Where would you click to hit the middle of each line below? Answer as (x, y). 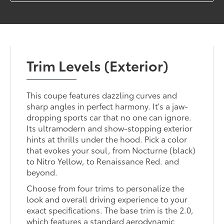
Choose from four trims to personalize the (106, 187)
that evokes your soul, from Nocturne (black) (111, 149)
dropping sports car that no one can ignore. (109, 116)
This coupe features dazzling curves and (102, 94)
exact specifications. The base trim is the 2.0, (110, 209)
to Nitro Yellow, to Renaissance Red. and (103, 160)
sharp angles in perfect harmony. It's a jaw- (107, 105)
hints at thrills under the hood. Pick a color (107, 138)
